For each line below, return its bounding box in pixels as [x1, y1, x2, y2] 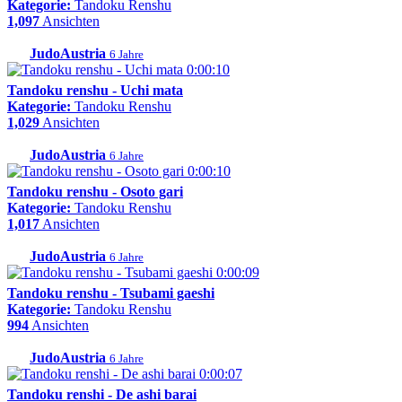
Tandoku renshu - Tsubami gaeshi [7, 285, 214, 301]
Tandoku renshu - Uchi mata [7, 83, 183, 99]
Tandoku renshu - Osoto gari [7, 184, 183, 200]
